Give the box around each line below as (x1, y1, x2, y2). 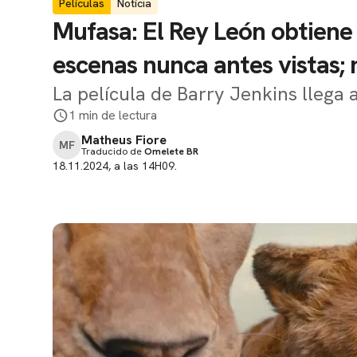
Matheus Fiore (81, 131, 167, 148)
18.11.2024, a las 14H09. (53, 159, 177, 173)
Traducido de (81, 145, 144, 158)
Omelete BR (144, 145, 198, 158)
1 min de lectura (69, 107, 157, 124)
